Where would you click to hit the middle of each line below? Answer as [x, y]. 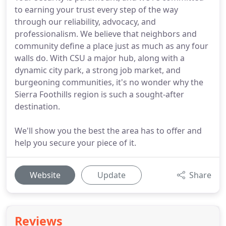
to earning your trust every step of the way [96, 10]
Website [45, 175]
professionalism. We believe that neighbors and [106, 34]
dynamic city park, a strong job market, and [98, 70]
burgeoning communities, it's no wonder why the [109, 82]
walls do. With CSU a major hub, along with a [100, 58]
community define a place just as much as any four [111, 46]
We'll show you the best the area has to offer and [108, 131]
